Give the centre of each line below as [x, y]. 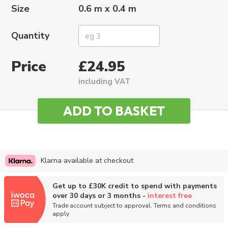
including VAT [105, 81]
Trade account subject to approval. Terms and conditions [134, 206]
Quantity [31, 36]
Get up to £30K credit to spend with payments [135, 186]
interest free [170, 196]
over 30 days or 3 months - [100, 196]
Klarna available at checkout [87, 161]
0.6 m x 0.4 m [108, 9]
